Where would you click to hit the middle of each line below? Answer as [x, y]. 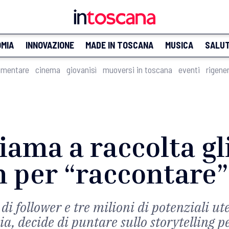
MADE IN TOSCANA [120, 45]
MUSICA [179, 45]
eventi [189, 70]
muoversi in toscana [138, 70]
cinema [48, 70]
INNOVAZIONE [50, 45]
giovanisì [82, 70]
